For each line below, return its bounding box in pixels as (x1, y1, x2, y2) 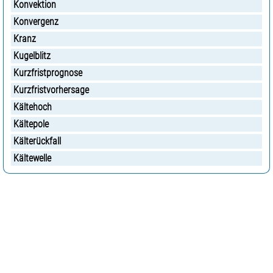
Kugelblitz (13, 50, 51, 62)
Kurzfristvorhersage (13, 84, 89, 96)
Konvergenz (13, 16, 58, 27)
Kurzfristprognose (13, 67, 82, 79)
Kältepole (13, 118, 49, 130)
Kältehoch (13, 101, 52, 113)
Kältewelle (13, 152, 51, 164)
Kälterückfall (13, 135, 61, 147)
